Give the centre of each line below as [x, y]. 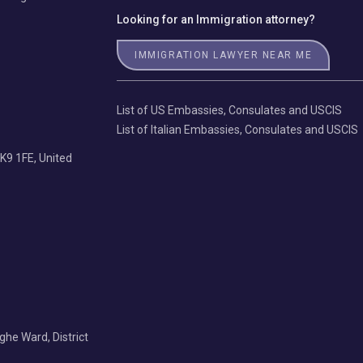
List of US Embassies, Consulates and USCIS [229, 110]
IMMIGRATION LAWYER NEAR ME [223, 55]
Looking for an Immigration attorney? [216, 19]
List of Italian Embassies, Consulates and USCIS [237, 129]
